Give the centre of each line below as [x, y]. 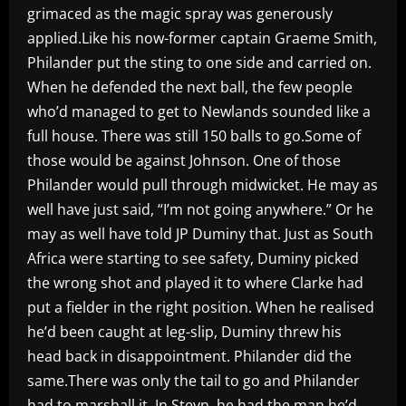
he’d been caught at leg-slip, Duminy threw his [184, 331]
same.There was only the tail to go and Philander [193, 380]
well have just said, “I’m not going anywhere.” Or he [200, 209]
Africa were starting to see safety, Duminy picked [193, 258]
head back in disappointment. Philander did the [189, 356]
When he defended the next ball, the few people [190, 87]
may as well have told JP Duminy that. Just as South [200, 233]
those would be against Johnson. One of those [184, 160]
